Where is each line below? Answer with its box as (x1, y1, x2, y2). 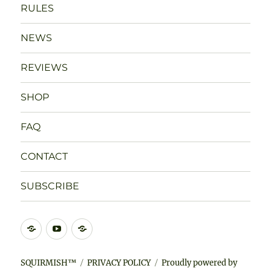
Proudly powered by (162, 257, 238, 268)
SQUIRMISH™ (21, 257, 77, 268)
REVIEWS (21, 62, 68, 73)
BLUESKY (91, 220, 137, 233)
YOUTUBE (66, 220, 114, 233)
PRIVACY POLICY (87, 257, 151, 268)
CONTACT (21, 151, 68, 162)
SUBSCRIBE (21, 180, 80, 192)
